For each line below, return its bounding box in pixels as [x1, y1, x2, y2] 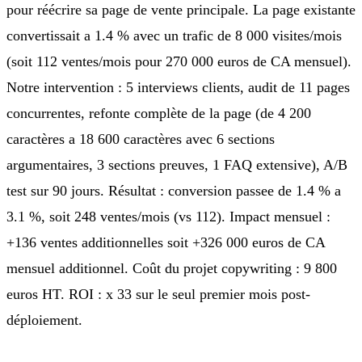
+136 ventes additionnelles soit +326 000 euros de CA [6, 234, 325, 250]
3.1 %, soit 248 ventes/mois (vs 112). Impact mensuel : [6, 208, 330, 225]
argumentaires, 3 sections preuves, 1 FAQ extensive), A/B [6, 156, 347, 173]
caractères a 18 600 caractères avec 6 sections [6, 130, 275, 147]
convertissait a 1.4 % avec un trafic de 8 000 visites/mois [6, 27, 342, 44]
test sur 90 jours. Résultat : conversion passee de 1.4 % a [6, 182, 341, 199]
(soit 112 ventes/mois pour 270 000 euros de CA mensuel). [6, 53, 351, 69]
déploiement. [6, 311, 82, 328]
